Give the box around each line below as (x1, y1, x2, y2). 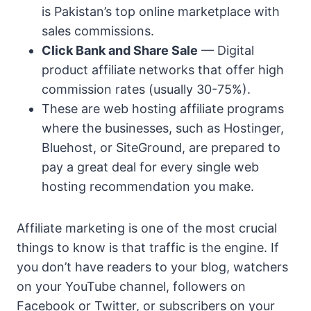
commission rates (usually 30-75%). (42, 82, 251, 97)
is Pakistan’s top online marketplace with (42, 4, 280, 19)
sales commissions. (42, 24, 154, 39)
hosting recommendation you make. (42, 179, 254, 194)
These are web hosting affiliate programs (42, 101, 284, 117)
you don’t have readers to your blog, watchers (17, 260, 288, 275)
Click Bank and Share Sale (42, 43, 198, 58)
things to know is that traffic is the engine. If (17, 240, 279, 255)
